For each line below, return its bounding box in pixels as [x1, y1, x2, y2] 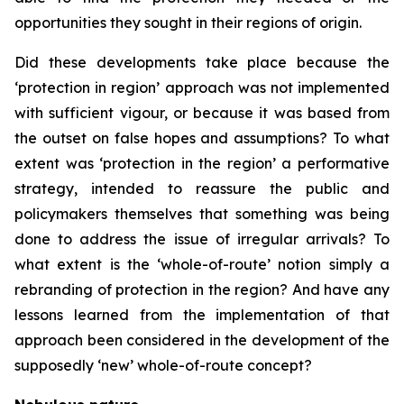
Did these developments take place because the [14, 53, 390, 71]
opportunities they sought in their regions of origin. [14, 14, 362, 32]
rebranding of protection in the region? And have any [14, 280, 390, 298]
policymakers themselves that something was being [14, 205, 390, 223]
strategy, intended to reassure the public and [14, 179, 390, 197]
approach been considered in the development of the [14, 331, 390, 349]
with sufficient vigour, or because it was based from [14, 104, 390, 122]
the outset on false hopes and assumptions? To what [14, 129, 390, 147]
